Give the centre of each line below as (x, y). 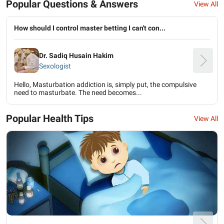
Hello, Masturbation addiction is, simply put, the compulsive (105, 84)
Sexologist (55, 66)
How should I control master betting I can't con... (90, 28)
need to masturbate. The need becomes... (78, 92)
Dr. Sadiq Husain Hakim (76, 55)
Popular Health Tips (50, 118)
